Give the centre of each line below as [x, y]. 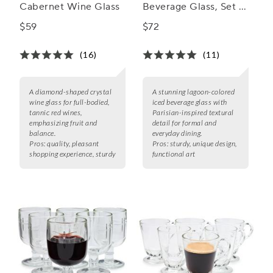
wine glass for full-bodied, [69, 102]
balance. [42, 133]
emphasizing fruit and [63, 123]
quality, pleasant [73, 144]
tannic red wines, [56, 113]
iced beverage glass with [190, 102]
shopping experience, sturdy [73, 154]
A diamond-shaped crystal [70, 92]
